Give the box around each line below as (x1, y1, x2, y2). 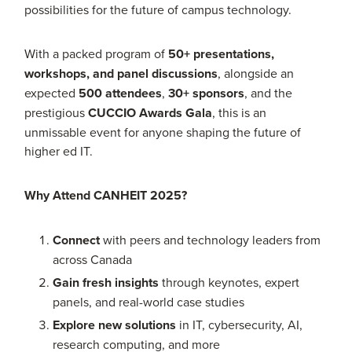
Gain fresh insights (52, 273, 159, 291)
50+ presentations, (168, 45, 275, 64)
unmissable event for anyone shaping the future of (24, 123, 302, 141)
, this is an (212, 104, 267, 122)
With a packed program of (24, 45, 169, 63)
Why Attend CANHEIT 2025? (24, 186, 188, 205)
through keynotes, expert (158, 273, 299, 291)
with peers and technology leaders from (99, 231, 321, 249)
